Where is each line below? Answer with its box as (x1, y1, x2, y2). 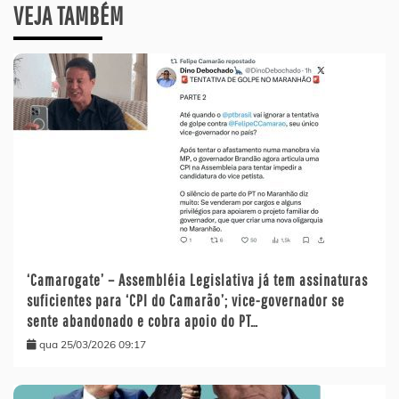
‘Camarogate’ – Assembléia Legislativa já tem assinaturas (27, 271, 368, 290)
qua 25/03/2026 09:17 (39, 338, 146, 352)
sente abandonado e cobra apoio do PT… (27, 312, 258, 331)
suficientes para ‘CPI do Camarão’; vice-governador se (27, 291, 345, 311)
